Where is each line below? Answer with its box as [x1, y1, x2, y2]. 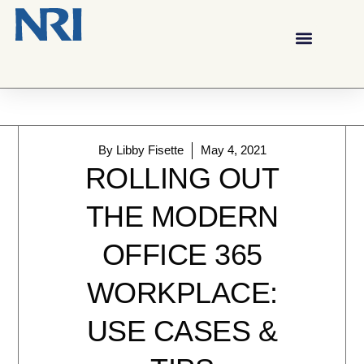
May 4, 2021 [200, 143, 266, 157]
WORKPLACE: [86, 275, 278, 310]
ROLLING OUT [84, 161, 279, 195]
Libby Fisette [112, 143, 184, 157]
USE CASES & [86, 314, 278, 348]
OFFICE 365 [102, 237, 262, 271]
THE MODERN [85, 199, 279, 233]
